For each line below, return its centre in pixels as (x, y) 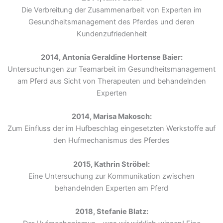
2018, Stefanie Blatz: (111, 211)
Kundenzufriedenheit (111, 34)
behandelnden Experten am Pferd (111, 188)
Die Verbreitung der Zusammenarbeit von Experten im (111, 10)
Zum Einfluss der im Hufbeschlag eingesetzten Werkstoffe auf (111, 129)
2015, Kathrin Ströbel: (111, 164)
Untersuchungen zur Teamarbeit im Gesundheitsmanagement (111, 69)
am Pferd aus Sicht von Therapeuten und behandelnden (111, 81)
